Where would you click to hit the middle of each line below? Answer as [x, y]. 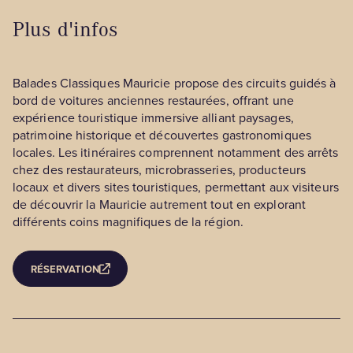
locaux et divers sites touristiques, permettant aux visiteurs [176, 188]
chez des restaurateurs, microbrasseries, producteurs [159, 170]
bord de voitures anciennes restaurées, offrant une [153, 101]
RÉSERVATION [65, 269]
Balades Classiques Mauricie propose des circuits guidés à [175, 84]
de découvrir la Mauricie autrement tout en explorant [159, 205]
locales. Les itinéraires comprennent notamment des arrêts [176, 153]
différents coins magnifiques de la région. [128, 222]
